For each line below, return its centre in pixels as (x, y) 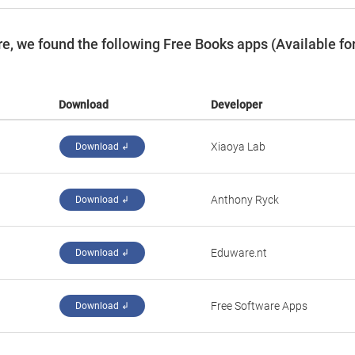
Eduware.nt (239, 253)
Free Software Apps (259, 306)
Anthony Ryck (245, 200)
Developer (237, 105)
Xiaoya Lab (238, 147)
